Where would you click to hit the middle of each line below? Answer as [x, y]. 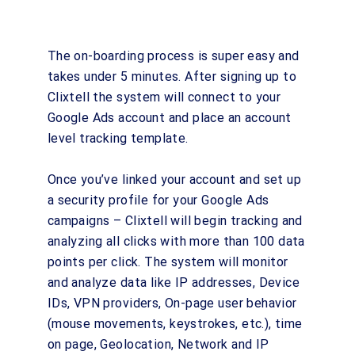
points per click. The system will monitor [168, 262]
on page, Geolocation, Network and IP [158, 344]
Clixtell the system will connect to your [164, 97]
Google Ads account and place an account [169, 118]
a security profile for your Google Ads [158, 200]
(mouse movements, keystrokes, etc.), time [175, 324]
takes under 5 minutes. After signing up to [172, 76]
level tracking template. [118, 138]
